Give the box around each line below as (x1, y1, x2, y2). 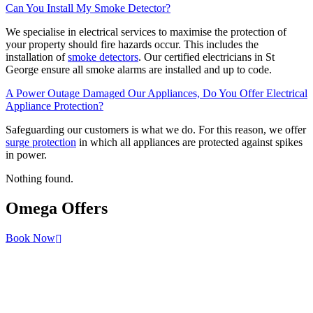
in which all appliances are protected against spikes (76, 136, 303, 149)
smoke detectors (68, 51, 138, 64)
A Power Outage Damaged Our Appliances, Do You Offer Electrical (6, 87, 307, 100)
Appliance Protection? (6, 100, 103, 112)
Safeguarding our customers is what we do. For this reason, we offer (6, 124, 306, 136)
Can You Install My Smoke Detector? (6, 2, 170, 15)
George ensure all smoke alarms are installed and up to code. (6, 64, 272, 76)
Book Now (6, 231, 55, 244)
